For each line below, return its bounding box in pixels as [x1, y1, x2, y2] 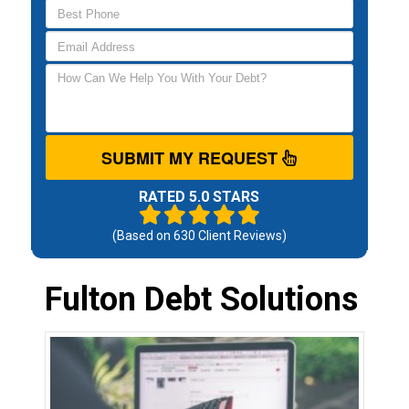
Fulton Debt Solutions [44, 279, 358, 319]
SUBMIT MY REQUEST [101, 149, 283, 166]
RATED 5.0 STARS [139, 187, 260, 205]
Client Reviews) [194, 227, 287, 243]
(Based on [111, 227, 173, 243]
